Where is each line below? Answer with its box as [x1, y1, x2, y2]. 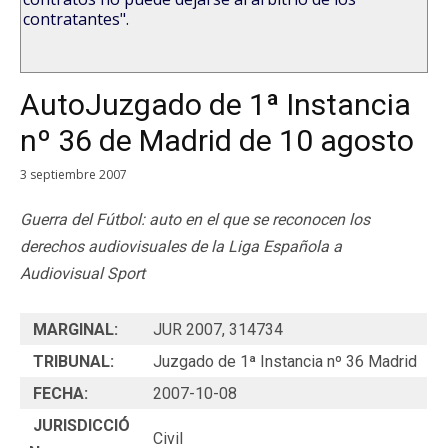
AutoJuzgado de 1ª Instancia [20, 87, 411, 122]
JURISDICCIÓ [29, 415, 130, 435]
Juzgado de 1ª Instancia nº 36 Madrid [153, 351, 417, 371]
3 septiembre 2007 [20, 165, 127, 183]
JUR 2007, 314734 [153, 319, 283, 339]
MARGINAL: [29, 319, 122, 339]
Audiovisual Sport [20, 263, 145, 283]
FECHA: [29, 383, 92, 403]
